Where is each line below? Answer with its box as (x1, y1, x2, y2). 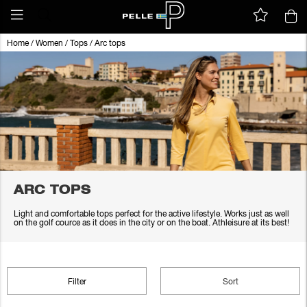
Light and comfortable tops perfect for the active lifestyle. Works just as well (14, 210, 289, 219)
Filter (67, 278, 86, 286)
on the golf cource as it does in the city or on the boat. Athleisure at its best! (14, 219, 289, 228)
